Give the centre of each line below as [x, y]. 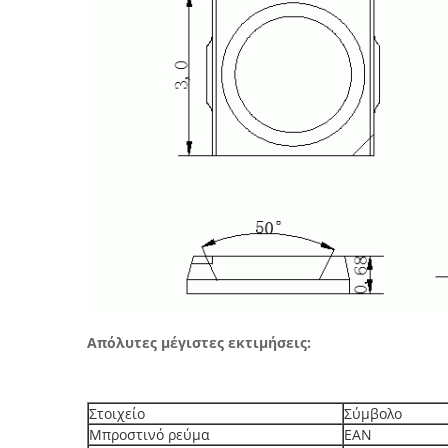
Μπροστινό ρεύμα [149, 434]
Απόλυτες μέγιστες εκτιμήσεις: [199, 342]
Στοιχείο [117, 413]
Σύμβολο [373, 413]
